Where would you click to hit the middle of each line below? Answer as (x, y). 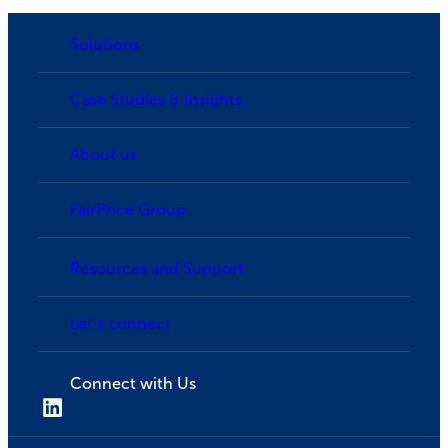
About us (103, 154)
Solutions (105, 44)
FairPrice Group (128, 209)
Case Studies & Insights (156, 99)
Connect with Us (133, 384)
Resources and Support (157, 269)
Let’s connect (120, 324)
